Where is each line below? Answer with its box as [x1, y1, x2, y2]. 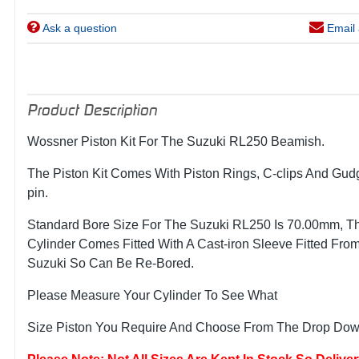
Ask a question [38, 22, 117, 34]
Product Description [26, 101, 157, 119]
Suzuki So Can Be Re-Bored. [26, 256, 194, 270]
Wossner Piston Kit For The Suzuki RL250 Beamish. [26, 135, 325, 148]
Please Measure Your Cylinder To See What [26, 288, 277, 302]
